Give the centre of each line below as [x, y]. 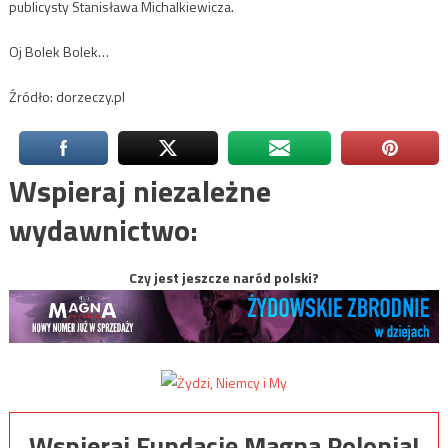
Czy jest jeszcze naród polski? [224, 277]
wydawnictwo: [103, 229]
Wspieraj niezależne [139, 190]
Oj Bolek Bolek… [58, 51]
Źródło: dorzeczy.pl [66, 96]
